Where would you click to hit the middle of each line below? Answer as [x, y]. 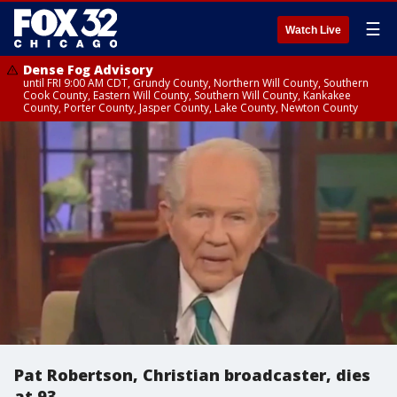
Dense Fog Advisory [88, 70]
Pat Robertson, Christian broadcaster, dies [192, 375]
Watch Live [313, 30]
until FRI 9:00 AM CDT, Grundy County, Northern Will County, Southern [196, 83]
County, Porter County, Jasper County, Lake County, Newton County [191, 108]
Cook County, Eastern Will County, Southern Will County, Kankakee [187, 95]
